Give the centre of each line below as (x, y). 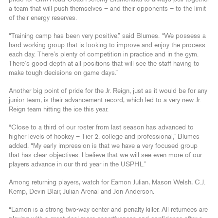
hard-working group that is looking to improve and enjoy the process (107, 45)
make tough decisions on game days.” (63, 73)
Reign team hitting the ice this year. (60, 109)
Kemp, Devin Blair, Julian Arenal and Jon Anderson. (82, 191)
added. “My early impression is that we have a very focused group (103, 146)
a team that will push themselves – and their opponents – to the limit (107, 9)
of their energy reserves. (44, 18)
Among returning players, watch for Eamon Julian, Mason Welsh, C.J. (107, 182)
